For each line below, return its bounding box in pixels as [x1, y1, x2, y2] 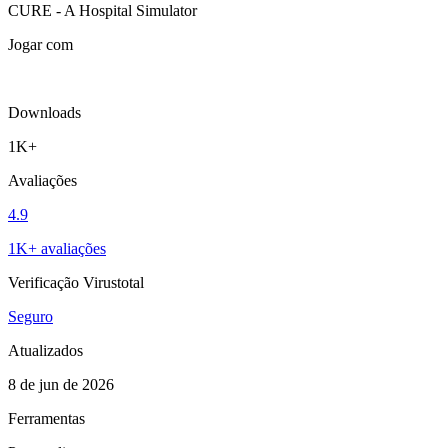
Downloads [8, 103, 81, 121]
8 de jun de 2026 [8, 375, 114, 393]
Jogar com [8, 35, 73, 53]
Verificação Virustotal [8, 273, 144, 291]
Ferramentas [8, 409, 85, 427]
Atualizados [8, 341, 83, 359]
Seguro [8, 307, 53, 325]
